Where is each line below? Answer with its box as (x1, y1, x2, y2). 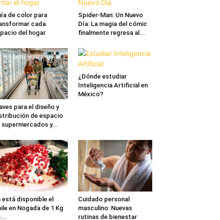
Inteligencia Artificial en (78, 82, 148, 89)
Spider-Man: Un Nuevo (78, 11, 143, 19)
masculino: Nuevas (78, 204, 132, 212)
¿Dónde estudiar (78, 73, 127, 81)
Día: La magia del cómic (78, 20, 147, 28)
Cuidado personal (78, 195, 130, 203)
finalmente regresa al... (78, 29, 145, 37)
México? (78, 90, 103, 98)
